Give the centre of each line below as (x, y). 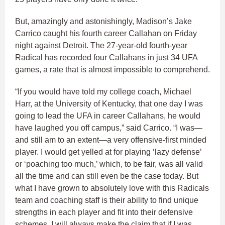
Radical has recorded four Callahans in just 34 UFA (106, 57)
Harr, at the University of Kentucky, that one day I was (109, 103)
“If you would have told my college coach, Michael (103, 91)
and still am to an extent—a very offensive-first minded (111, 140)
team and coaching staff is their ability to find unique (107, 200)
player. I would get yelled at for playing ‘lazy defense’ (108, 152)
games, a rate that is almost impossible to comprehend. (113, 69)
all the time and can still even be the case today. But (107, 176)
